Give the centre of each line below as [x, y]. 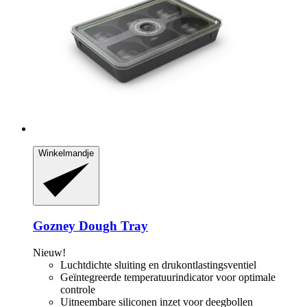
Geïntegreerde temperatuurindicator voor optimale [168, 277]
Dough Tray [112, 225]
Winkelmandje [66, 153]
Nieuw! [49, 252]
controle [78, 289]
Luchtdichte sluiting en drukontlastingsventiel [158, 265]
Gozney [54, 225]
